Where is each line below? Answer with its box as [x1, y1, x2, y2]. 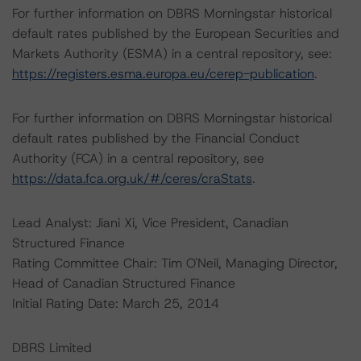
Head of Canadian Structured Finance [12, 275, 235, 292]
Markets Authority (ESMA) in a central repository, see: [12, 45, 332, 62]
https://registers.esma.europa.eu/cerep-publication [12, 65, 314, 82]
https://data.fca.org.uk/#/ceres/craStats [12, 170, 252, 187]
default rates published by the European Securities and [12, 25, 339, 42]
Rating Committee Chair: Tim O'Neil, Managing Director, [12, 255, 338, 272]
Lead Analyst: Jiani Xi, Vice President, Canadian [12, 214, 288, 231]
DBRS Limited [12, 339, 92, 356]
